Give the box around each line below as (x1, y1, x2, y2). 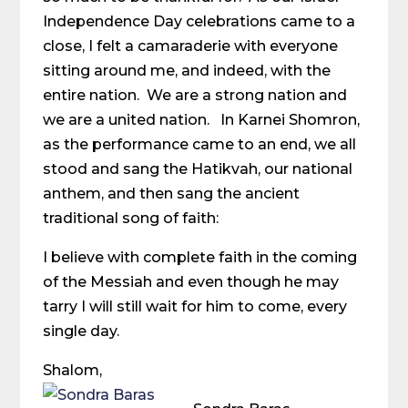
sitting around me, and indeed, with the (43, 62, 331, 79)
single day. (43, 322, 120, 340)
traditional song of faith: (43, 209, 219, 227)
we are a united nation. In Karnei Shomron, (43, 111, 361, 128)
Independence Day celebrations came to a (43, 13, 356, 30)
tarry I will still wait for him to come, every (43, 298, 348, 315)
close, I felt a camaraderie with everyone (43, 37, 339, 55)
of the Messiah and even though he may (43, 273, 340, 291)
